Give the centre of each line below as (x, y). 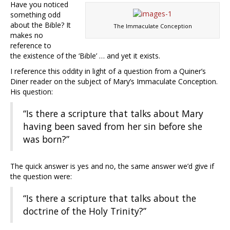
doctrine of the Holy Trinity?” (85, 211)
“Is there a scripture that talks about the (110, 198)
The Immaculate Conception (152, 26)
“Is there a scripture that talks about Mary (113, 114)
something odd (35, 15)
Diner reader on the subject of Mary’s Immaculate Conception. (114, 82)
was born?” (46, 139)
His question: (32, 92)
